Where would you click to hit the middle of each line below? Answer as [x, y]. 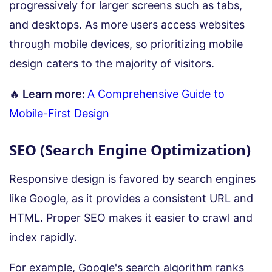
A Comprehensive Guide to [156, 93]
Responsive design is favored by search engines [132, 178]
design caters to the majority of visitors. [112, 63]
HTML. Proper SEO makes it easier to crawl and [131, 217]
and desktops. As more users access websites [127, 24]
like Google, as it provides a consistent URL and [131, 198]
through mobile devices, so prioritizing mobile [126, 44]
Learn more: [54, 93]
